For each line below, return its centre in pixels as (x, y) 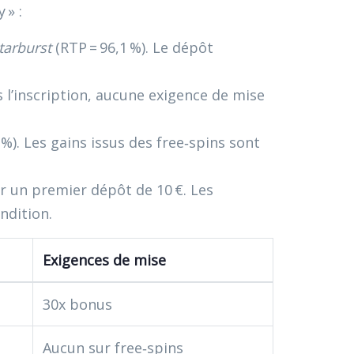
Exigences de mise (104, 260)
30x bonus (77, 304)
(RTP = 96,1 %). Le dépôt (132, 47)
